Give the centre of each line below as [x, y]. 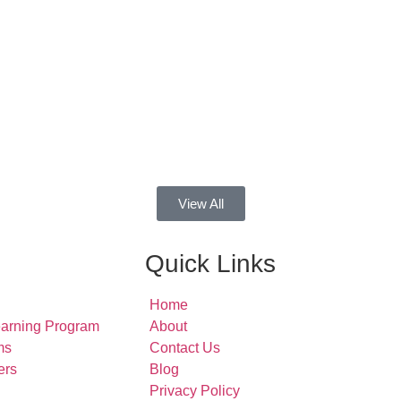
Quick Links [210, 263]
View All [200, 203]
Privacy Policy [195, 390]
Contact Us [185, 347]
